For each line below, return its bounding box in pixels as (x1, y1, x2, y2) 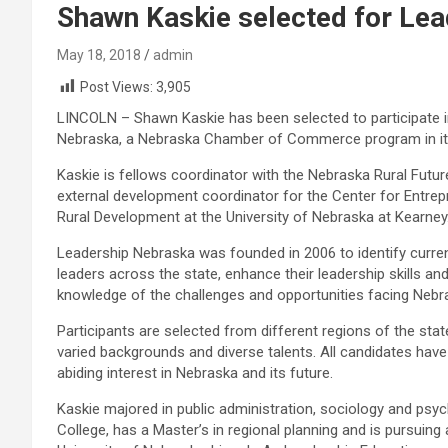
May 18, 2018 (57, 47, 141, 63)
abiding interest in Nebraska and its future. (57, 364, 333, 383)
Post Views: (80, 79, 153, 95)
